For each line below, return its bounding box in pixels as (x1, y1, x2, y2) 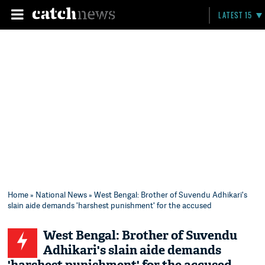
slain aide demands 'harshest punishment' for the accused (8, 200, 212, 211)
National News (35, 189, 88, 200)
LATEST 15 (218, 10, 253, 20)
